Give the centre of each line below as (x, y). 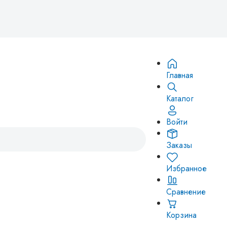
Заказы (179, 145)
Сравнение (186, 192)
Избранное (186, 168)
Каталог (180, 99)
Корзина (181, 215)
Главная (180, 75)
